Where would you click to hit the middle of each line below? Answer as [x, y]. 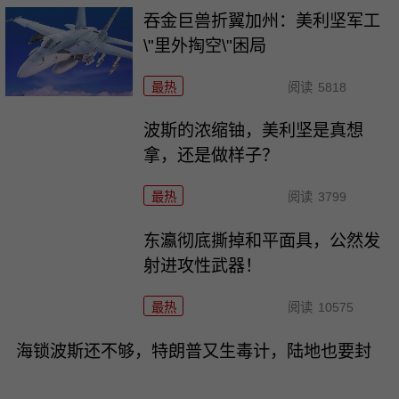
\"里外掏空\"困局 [205, 45]
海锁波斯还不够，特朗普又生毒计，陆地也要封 [193, 352]
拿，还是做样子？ [212, 156]
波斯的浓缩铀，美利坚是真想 [254, 131]
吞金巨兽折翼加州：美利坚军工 [262, 20]
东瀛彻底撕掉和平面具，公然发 [262, 241]
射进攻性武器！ [203, 266]
